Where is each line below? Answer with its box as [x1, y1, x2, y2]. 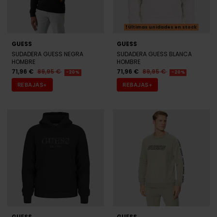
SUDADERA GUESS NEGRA [11, 49, 83, 58]
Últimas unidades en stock [127, 24, 197, 30]
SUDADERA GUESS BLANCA [117, 49, 192, 58]
